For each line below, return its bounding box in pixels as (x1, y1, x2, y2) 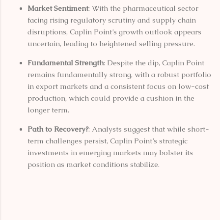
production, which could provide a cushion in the (27, 93, 194, 103)
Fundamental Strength (27, 57, 104, 67)
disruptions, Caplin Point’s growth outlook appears (27, 27, 201, 36)
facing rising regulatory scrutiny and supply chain (27, 15, 196, 25)
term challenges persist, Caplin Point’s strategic (27, 136, 188, 145)
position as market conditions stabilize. (27, 159, 160, 169)
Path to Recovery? (27, 124, 88, 134)
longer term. (27, 105, 69, 114)
